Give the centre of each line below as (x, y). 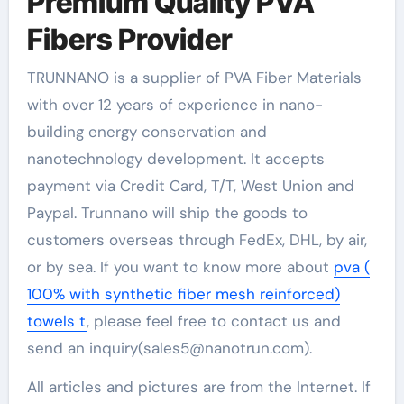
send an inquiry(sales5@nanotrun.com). (169, 348)
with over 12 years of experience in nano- (174, 104)
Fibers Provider (129, 40)
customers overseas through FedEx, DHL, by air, (197, 239)
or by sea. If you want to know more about (180, 266)
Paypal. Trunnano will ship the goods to (167, 212)
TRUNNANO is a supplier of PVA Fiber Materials (194, 77)
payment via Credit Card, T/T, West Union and (190, 185)
